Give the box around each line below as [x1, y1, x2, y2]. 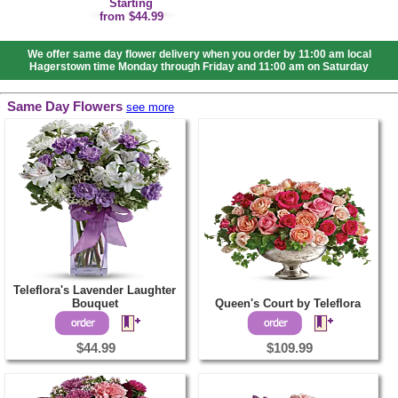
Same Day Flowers [7, 99, 123, 115]
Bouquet [71, 297, 118, 311]
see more [126, 100, 174, 115]
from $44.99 [99, 10, 163, 24]
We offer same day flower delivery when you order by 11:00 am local [27, 48, 371, 61]
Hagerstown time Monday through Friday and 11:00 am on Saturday [29, 60, 369, 74]
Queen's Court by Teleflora [215, 297, 362, 311]
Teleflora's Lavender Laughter [13, 283, 176, 298]
